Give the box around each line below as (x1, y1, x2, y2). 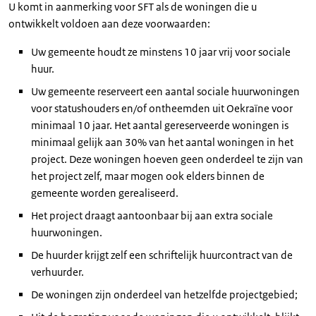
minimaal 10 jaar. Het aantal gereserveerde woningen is (31, 119, 288, 132)
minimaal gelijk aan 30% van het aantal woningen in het (31, 135, 293, 149)
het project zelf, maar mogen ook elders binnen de (31, 169, 265, 183)
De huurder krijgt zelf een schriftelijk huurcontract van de (31, 248, 293, 262)
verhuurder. (31, 265, 84, 279)
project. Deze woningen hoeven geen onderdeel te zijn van (31, 152, 303, 166)
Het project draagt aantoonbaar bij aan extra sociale (31, 209, 273, 222)
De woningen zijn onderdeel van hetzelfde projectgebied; (31, 288, 298, 301)
